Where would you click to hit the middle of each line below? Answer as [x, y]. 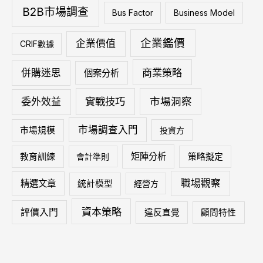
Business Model [204, 13]
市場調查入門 [108, 130]
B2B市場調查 [56, 12]
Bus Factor [132, 13]
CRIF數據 [37, 44]
